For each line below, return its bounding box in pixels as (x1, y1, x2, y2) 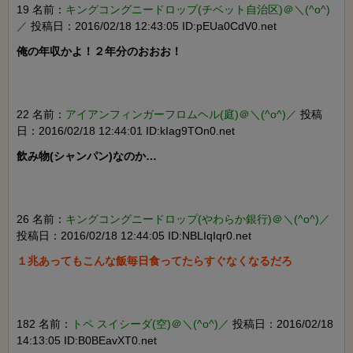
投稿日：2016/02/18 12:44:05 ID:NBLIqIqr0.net (17, 229, 251, 243)
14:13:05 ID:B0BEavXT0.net (17, 334, 157, 347)
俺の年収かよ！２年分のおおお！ (17, 45, 182, 58)
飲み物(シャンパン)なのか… (17, 150, 157, 163)
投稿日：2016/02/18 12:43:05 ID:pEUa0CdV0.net (28, 20, 277, 33)
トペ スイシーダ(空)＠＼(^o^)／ (72, 318, 229, 331)
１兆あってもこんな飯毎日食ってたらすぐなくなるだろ (17, 255, 292, 268)
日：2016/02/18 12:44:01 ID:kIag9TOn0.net (17, 124, 235, 138)
